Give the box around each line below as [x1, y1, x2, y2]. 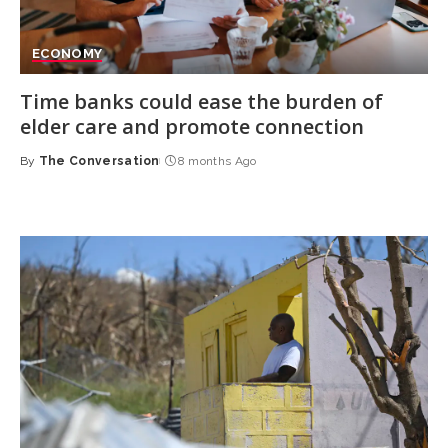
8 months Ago [177, 153, 257, 168]
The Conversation [38, 153, 160, 168]
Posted [19, 162, 69, 177]
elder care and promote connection [20, 112, 364, 140]
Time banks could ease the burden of [20, 87, 383, 115]
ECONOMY [32, 45, 103, 61]
